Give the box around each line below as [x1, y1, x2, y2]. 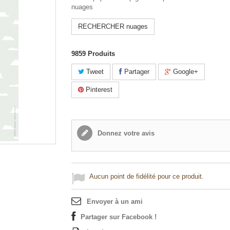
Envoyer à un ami [87, 198, 143, 205]
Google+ [171, 68, 198, 75]
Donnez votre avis [95, 129, 155, 137]
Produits [88, 50, 115, 57]
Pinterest [84, 86, 112, 93]
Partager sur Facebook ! [81, 213, 157, 221]
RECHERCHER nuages [78, 23, 148, 30]
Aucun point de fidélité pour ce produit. [89, 172, 204, 180]
